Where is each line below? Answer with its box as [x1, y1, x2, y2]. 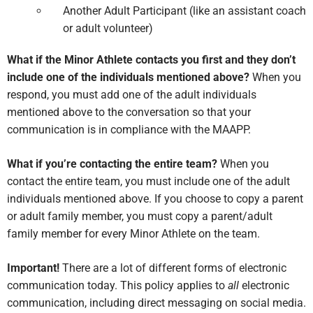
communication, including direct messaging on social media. [7, 296, 306, 310]
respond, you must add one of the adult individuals [7, 87, 256, 101]
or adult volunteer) [63, 21, 153, 35]
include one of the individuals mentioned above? [7, 70, 249, 84]
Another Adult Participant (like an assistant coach [63, 3, 306, 17]
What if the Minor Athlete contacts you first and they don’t [7, 52, 296, 66]
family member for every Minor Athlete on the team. [7, 226, 260, 240]
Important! [7, 261, 62, 275]
